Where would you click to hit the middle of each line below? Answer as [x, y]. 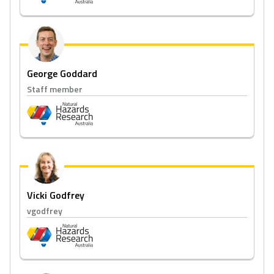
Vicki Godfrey [56, 195]
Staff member [55, 89]
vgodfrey [45, 211]
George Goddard [62, 73]
